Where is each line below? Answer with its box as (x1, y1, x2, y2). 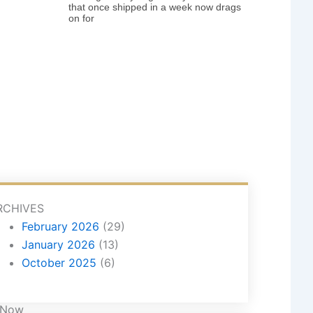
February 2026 (21, 219, 99, 233)
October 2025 (21, 255, 96, 270)
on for (68, 12, 95, 24)
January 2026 (21, 237, 95, 252)
